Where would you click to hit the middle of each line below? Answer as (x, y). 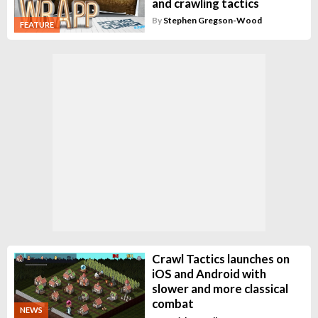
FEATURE (37, 24)
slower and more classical (220, 288)
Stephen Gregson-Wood (212, 20)
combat (172, 303)
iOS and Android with (209, 273)
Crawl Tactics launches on (220, 258)
